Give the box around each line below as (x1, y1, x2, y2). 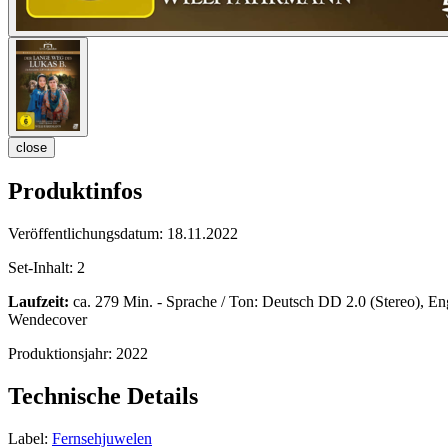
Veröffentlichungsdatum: (8, 225, 167, 243)
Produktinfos (8, 178, 142, 205)
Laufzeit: (8, 293, 69, 311)
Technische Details (8, 383, 198, 410)
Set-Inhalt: (8, 259, 77, 277)
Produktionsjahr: (8, 345, 116, 363)
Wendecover (8, 311, 87, 329)
